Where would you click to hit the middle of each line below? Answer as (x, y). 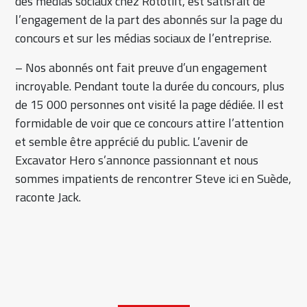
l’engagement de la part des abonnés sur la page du (149, 20)
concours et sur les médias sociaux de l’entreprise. (144, 38)
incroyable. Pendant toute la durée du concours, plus (150, 86)
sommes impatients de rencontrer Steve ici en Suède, (153, 179)
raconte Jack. (48, 197)
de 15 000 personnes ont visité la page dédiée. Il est (150, 105)
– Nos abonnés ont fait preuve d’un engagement (142, 68)
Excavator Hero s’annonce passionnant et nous (137, 160)
